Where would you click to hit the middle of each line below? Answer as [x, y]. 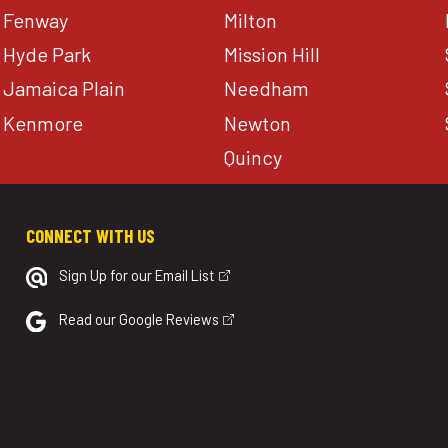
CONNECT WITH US [91, 235]
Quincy [253, 156]
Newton [258, 122]
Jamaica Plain [63, 88]
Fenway [35, 20]
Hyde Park [46, 54]
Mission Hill [272, 54]
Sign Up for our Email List [137, 274]
